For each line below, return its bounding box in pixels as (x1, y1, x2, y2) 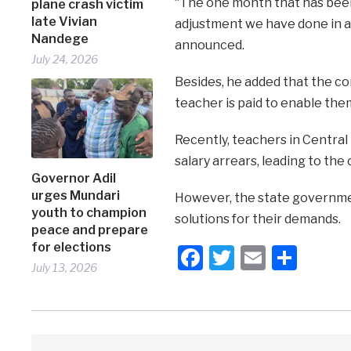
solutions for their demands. (174, 211, 341, 226)
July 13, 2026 (31, 260, 98, 274)
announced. (174, 37, 244, 52)
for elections (31, 239, 112, 255)
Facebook (202, 241, 315, 273)
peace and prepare (31, 222, 149, 237)
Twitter (233, 241, 317, 273)
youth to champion (31, 204, 147, 220)
